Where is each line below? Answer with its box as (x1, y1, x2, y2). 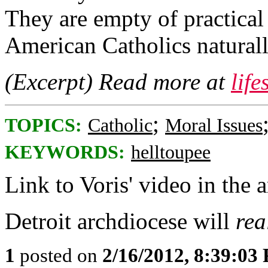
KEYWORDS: (5, 142, 125, 163)
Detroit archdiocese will (5, 208, 236, 234)
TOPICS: (5, 115, 82, 136)
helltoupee (131, 142, 211, 163)
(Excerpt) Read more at (5, 69, 231, 95)
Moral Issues (165, 115, 263, 136)
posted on (15, 244, 102, 266)
